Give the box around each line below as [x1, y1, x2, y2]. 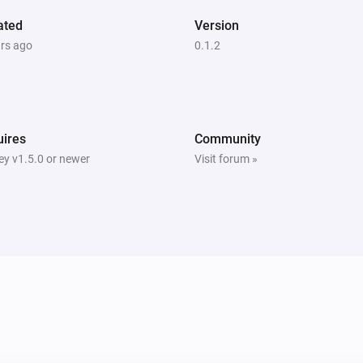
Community [194, 130, 261, 147]
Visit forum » [194, 152, 258, 165]
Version [194, 17, 239, 33]
